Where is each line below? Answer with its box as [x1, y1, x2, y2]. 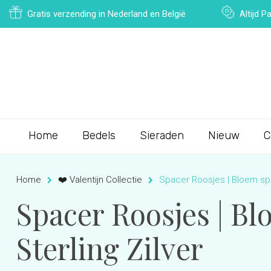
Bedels [82, 129, 116, 142]
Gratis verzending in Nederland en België [27, 8, 186, 19]
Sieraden [140, 129, 184, 142]
